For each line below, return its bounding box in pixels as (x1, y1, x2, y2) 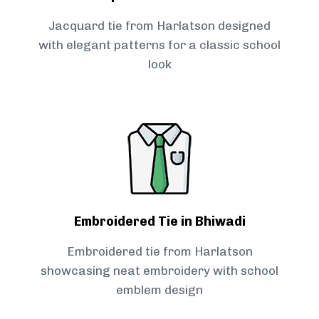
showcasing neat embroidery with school (41, 263, 278, 278)
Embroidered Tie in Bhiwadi (73, 214, 246, 230)
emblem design (116, 283, 203, 298)
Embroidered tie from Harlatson (66, 244, 253, 259)
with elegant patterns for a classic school (38, 38, 281, 53)
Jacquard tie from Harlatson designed (48, 19, 271, 33)
